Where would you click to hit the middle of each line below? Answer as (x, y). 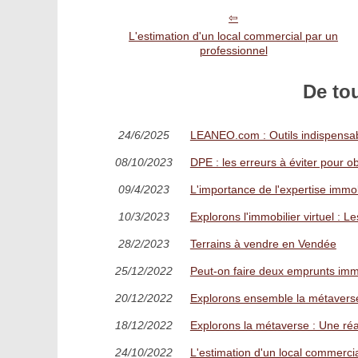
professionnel (233, 50)
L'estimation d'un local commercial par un (233, 36)
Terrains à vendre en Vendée (263, 243)
